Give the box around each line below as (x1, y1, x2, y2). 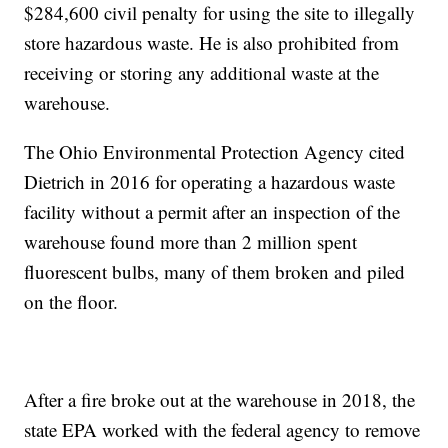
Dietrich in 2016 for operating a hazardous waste (24, 169, 396, 195)
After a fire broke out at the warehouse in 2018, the (24, 387, 416, 413)
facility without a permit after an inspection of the (24, 199, 401, 225)
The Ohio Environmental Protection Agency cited (24, 139, 406, 165)
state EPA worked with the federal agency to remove (24, 417, 421, 443)
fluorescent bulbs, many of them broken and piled (24, 259, 406, 285)
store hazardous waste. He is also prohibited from (24, 30, 400, 56)
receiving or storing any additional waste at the (24, 60, 380, 86)
